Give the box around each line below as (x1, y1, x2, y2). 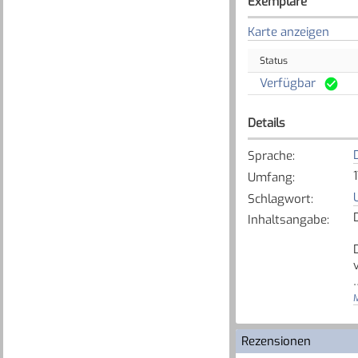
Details (247, 115, 285, 131)
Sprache (247, 148, 292, 164)
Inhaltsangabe (247, 212, 327, 229)
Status (259, 54, 288, 68)
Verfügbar (259, 75, 316, 91)
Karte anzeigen (247, 24, 329, 40)
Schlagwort (247, 190, 311, 207)
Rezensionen (241, 333, 312, 350)
